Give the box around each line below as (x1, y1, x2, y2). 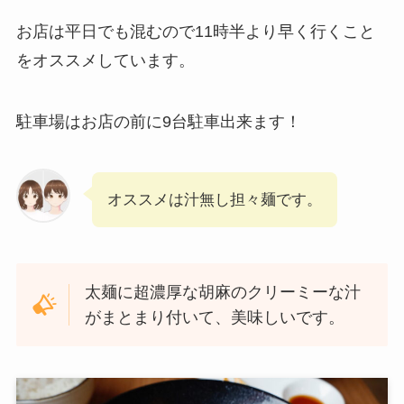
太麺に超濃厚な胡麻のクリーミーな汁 (85, 282, 362, 301)
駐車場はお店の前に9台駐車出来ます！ (15, 113, 301, 132)
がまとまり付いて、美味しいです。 (85, 308, 345, 326)
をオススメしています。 (15, 51, 195, 70)
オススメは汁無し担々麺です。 (106, 191, 322, 208)
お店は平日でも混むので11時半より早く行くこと (15, 23, 375, 41)
